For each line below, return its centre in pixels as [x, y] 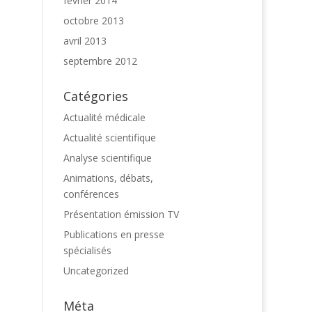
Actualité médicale [104, 117]
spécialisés [87, 250]
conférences [91, 194]
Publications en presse [114, 234]
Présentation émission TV [121, 214]
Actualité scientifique [110, 138]
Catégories [96, 96]
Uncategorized [96, 271]
